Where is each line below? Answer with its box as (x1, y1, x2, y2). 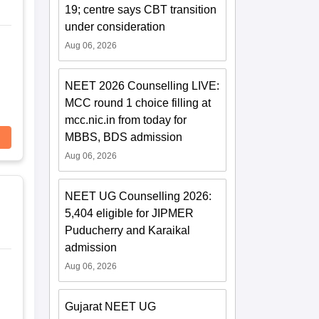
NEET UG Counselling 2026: (65, 190, 212, 202)
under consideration (65, 21, 166, 33)
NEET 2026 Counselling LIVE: (65, 80, 220, 92)
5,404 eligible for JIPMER (65, 207, 194, 219)
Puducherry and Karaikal (65, 224, 191, 236)
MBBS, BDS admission (65, 131, 183, 143)
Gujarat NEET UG (65, 300, 157, 313)
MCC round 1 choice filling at (65, 97, 211, 109)
